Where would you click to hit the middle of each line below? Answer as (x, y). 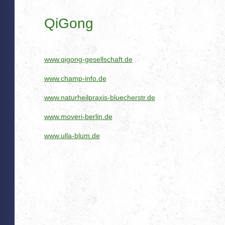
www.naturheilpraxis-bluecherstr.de (99, 97)
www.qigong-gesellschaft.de (88, 59)
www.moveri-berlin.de (78, 116)
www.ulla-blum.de (72, 135)
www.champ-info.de (75, 78)
